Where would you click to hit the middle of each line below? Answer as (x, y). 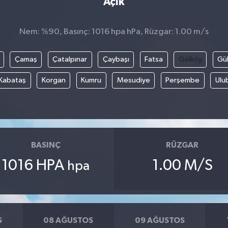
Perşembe (182, 80)
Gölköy (190, 59)
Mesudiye (133, 80)
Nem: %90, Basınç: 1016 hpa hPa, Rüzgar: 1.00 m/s (114, 32)
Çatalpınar (70, 59)
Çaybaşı (116, 59)
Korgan (53, 80)
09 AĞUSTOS (160, 221)
